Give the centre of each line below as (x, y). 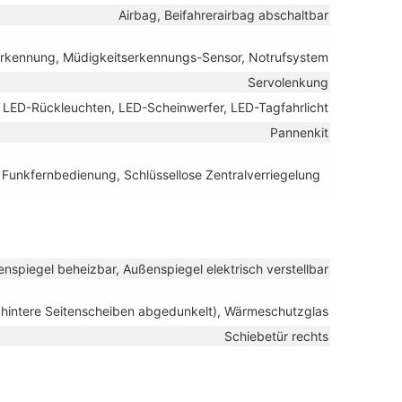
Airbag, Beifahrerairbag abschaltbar (223, 14)
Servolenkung (288, 82)
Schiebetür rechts (276, 336)
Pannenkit (299, 132)
